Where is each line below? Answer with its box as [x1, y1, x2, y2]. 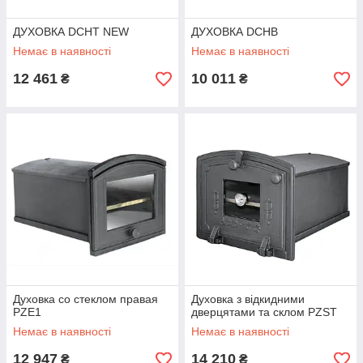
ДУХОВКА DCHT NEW [13, 25, 129, 38]
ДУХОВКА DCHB [191, 25, 278, 38]
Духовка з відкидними [191, 293, 305, 305]
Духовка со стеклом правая [13, 293, 158, 305]
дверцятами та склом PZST [191, 305, 337, 318]
